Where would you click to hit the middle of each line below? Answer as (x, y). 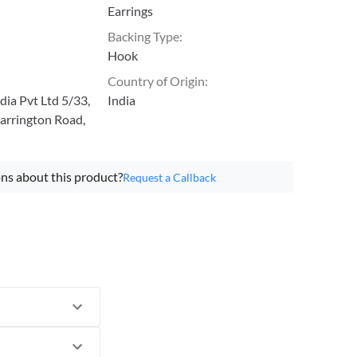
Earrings (131, 11)
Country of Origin (157, 81)
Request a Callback (170, 177)
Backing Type (144, 36)
